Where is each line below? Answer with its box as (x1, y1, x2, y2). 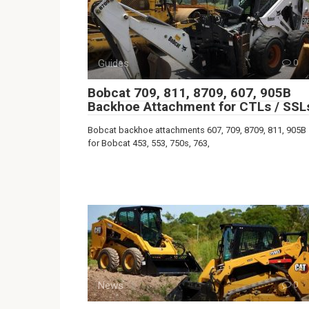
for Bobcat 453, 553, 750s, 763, (88, 137, 210, 148)
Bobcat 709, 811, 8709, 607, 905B (88, 84, 291, 101)
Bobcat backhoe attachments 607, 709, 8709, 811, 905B (88, 124, 306, 135)
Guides (98, 57, 129, 70)
